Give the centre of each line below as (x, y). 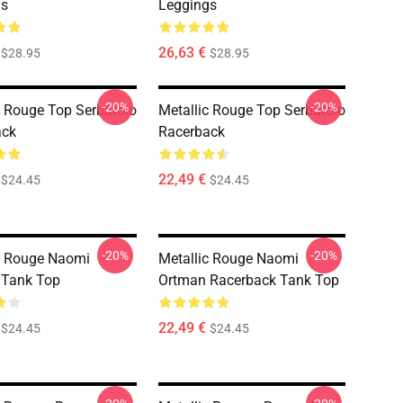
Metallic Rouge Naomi (228, 259)
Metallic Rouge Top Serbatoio (252, 110)
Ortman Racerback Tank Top (249, 280)
